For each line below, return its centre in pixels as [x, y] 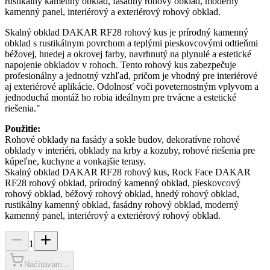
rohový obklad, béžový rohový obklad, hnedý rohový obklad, [122, 194]
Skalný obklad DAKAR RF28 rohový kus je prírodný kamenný [127, 33]
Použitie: [23, 129]
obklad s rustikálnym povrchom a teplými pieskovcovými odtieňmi [131, 43]
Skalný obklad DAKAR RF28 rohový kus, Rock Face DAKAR [128, 172]
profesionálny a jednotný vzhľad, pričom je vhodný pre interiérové [131, 76]
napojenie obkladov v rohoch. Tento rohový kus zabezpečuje [121, 65]
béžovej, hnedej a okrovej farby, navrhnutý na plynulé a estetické [128, 54]
